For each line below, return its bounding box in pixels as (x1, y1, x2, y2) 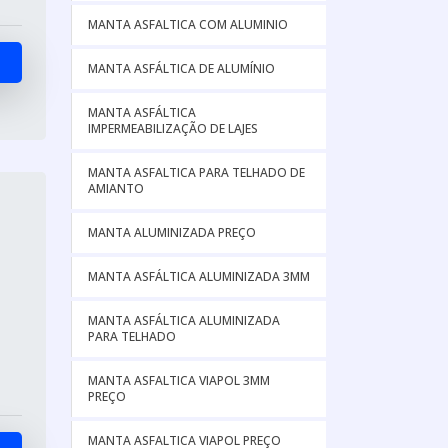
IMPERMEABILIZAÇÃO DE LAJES (88, 120, 258, 137)
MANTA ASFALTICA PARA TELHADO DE (88, 164, 305, 181)
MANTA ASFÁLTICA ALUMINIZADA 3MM (88, 268, 310, 285)
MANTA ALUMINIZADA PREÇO (88, 224, 256, 241)
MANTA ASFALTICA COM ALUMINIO (88, 16, 288, 33)
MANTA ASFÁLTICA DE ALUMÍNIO (88, 60, 275, 77)
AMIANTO (88, 180, 144, 197)
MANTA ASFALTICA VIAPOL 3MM (88, 372, 270, 389)
